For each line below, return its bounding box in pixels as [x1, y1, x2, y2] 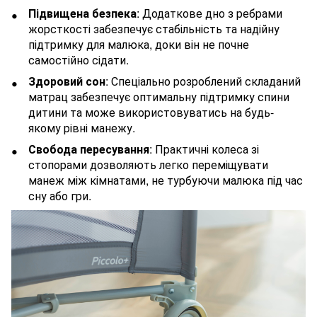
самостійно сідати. [28, 51, 129, 68]
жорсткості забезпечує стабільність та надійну [28, 20, 279, 37]
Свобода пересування [28, 141, 149, 158]
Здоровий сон [28, 72, 105, 89]
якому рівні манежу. [28, 119, 135, 136]
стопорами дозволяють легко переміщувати [28, 156, 268, 173]
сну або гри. [28, 188, 91, 204]
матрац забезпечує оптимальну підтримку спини [28, 88, 289, 105]
